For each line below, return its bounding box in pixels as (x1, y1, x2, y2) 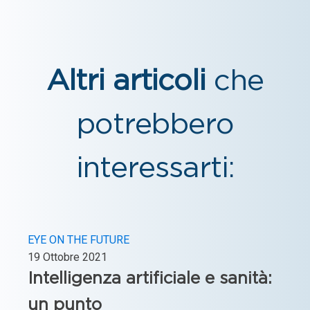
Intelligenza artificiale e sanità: (28, 271, 272, 286)
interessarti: (75, 154, 235, 182)
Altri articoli (46, 67, 206, 95)
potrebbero (75, 111, 235, 138)
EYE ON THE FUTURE (28, 232, 129, 246)
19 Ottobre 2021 (28, 250, 107, 264)
